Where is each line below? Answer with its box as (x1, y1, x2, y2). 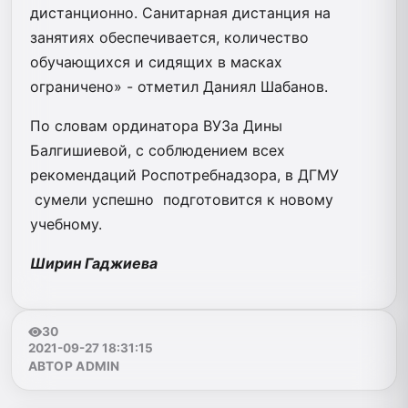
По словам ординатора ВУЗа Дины (30, 116, 282, 135)
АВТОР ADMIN (27, 359, 120, 374)
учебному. (30, 214, 102, 233)
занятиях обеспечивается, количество (30, 27, 309, 46)
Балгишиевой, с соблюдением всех (30, 140, 285, 159)
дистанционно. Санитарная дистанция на (30, 3, 331, 22)
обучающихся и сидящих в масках (30, 52, 282, 71)
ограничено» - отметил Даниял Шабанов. (30, 76, 328, 96)
